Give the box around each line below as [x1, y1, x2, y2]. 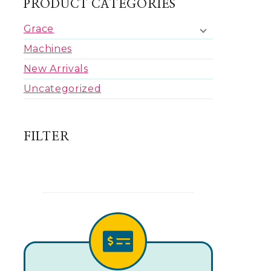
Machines [23, 42, 72, 54]
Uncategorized [23, 82, 102, 94]
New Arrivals [23, 62, 88, 74]
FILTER [23, 130, 70, 143]
